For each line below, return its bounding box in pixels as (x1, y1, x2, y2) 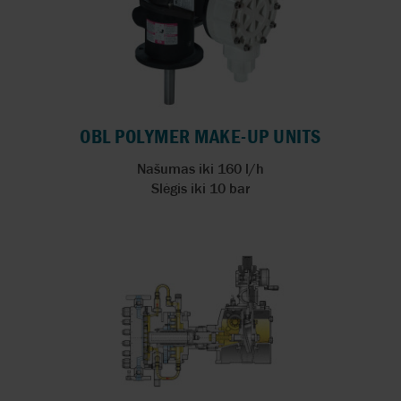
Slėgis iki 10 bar (151, 178, 250, 197)
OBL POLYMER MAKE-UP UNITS (80, 124, 321, 149)
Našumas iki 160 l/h (137, 158, 264, 177)
